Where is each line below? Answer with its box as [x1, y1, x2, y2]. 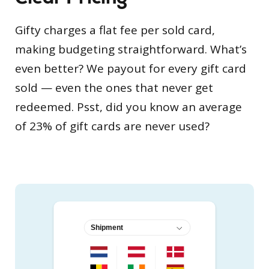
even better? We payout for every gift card [15, 60, 246, 76]
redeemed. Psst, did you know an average [15, 98, 242, 115]
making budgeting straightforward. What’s [15, 41, 247, 57]
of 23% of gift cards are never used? [15, 118, 210, 134]
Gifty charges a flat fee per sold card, [15, 22, 215, 38]
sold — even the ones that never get [15, 79, 213, 95]
